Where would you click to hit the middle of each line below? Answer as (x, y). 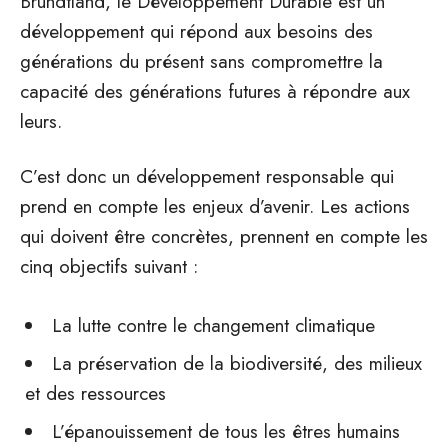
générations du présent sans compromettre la (201, 61)
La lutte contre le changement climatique (213, 325)
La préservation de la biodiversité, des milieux (237, 363)
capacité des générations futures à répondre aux (215, 91)
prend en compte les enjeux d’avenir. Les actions (215, 206)
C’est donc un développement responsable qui (207, 176)
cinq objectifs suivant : (109, 266)
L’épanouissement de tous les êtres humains (226, 431)
